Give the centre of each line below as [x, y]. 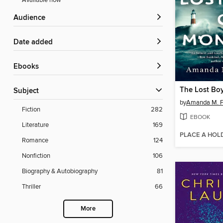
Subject [28, 91]
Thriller [31, 187]
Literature [35, 125]
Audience [32, 18]
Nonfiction [36, 156]
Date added [36, 43]
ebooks [28, 67]
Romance [35, 141]
